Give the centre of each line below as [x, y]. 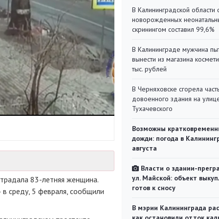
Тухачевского [152, 109]
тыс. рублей [149, 69]
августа [144, 148]
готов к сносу [154, 188]
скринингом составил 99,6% [173, 29]
